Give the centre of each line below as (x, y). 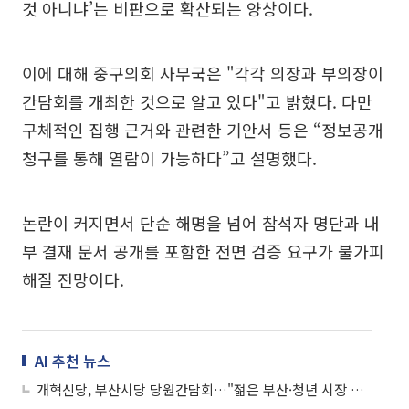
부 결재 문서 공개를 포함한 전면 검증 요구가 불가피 (203, 251)
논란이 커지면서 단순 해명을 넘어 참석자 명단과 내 (201, 222)
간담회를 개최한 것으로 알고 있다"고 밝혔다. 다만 (197, 101)
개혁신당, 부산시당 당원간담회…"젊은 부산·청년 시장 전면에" (357, 389)
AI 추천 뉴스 (73, 360)
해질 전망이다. (73, 279)
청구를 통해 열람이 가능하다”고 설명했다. (169, 157)
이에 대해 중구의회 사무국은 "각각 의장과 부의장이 (203, 73)
